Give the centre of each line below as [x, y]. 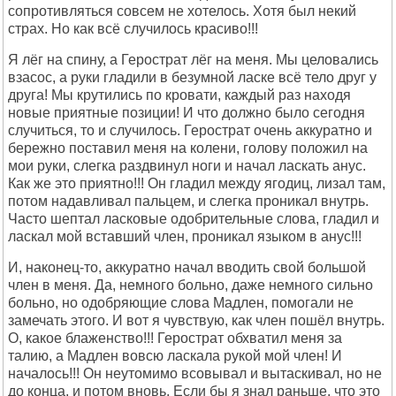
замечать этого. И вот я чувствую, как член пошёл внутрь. [196, 320]
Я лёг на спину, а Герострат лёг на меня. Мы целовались [193, 60]
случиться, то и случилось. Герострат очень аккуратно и [190, 130]
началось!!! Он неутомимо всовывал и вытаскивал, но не [195, 373]
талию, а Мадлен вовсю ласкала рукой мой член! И [175, 356]
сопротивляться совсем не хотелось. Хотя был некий [182, 11]
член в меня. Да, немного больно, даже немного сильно [190, 285]
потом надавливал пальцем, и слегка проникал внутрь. [188, 201]
